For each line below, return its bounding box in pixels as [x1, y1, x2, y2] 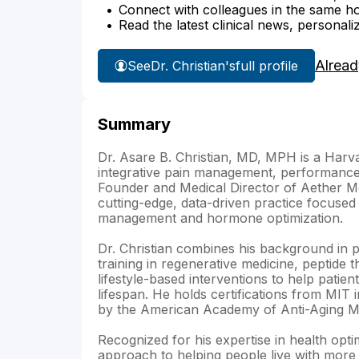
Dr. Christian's [151, 57, 236, 74]
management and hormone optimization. [98, 210, 343, 227]
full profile [236, 57, 298, 74]
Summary [98, 115, 171, 135]
